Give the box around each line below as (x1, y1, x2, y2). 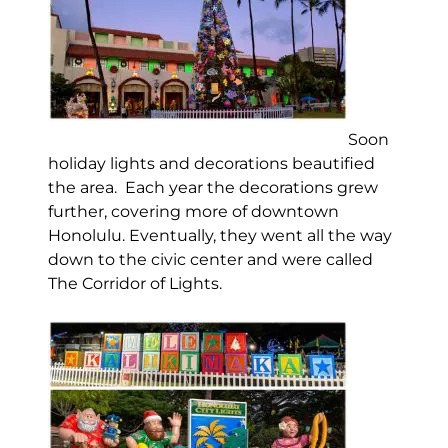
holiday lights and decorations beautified (47, 154, 375, 173)
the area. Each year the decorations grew (47, 178, 378, 197)
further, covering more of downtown (47, 202, 339, 221)
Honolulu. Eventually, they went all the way (47, 226, 392, 245)
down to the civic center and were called (47, 250, 373, 269)
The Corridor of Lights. (47, 274, 222, 293)
